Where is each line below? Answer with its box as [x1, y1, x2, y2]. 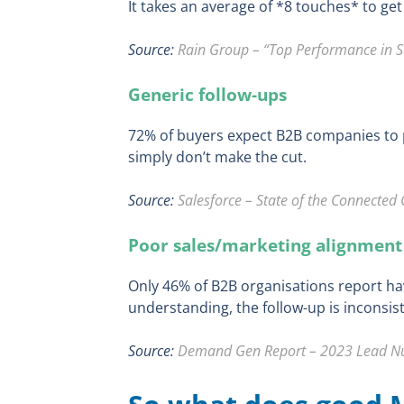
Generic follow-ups [128, 83, 287, 106]
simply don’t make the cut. [128, 147, 307, 168]
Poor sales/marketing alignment [128, 234, 402, 257]
